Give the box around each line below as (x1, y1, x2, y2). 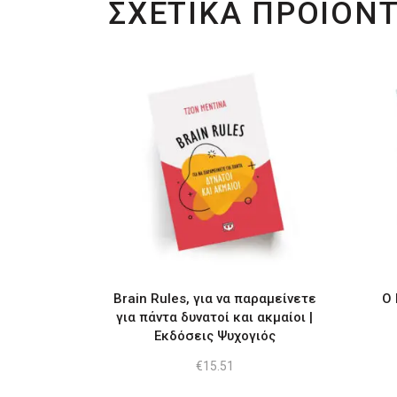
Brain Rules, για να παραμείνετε (113, 290, 316, 307)
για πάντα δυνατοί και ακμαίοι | (116, 308, 314, 325)
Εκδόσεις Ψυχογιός (153, 327, 276, 344)
